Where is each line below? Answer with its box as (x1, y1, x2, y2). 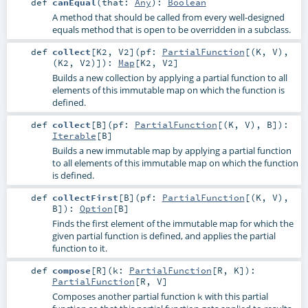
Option (79, 203, 113, 214)
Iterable (52, 130, 96, 142)
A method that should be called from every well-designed (52, 11, 285, 23)
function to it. (52, 242, 107, 255)
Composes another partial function (52, 290, 197, 303)
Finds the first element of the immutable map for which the (52, 217, 294, 230)
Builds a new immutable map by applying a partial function (52, 144, 291, 157)
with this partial (202, 290, 268, 303)
